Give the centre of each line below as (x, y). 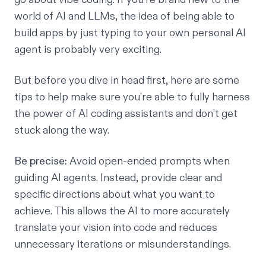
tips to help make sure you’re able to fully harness (132, 97)
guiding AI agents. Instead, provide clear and (118, 178)
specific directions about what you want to (115, 195)
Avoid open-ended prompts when (148, 161)
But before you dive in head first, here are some (127, 81)
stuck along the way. (62, 131)
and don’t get (207, 114)
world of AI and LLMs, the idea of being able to (124, 17)
